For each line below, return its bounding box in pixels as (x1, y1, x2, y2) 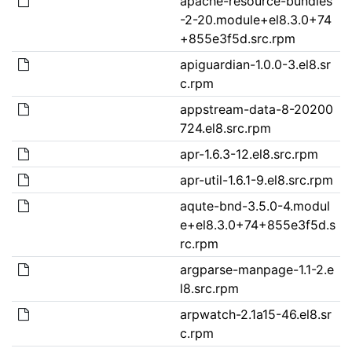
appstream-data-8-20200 (179, 101, 333, 117)
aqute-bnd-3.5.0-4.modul (179, 197, 330, 214)
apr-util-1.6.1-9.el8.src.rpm (179, 171, 333, 188)
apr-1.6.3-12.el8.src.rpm (179, 145, 318, 162)
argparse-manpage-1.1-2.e (179, 261, 334, 277)
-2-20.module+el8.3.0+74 (179, 11, 332, 27)
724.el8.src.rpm (179, 119, 271, 136)
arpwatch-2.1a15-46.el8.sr (179, 306, 332, 322)
